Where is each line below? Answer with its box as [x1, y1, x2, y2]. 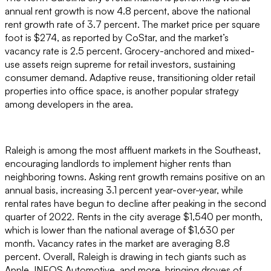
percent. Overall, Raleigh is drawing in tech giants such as [5, 250, 246, 263]
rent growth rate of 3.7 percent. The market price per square [5, 18, 260, 31]
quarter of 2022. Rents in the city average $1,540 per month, [5, 211, 263, 223]
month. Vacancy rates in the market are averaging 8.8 [5, 237, 230, 250]
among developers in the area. [5, 98, 133, 111]
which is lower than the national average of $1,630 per [5, 224, 235, 237]
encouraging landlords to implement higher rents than [5, 157, 231, 170]
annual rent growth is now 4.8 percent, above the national [5, 5, 250, 18]
